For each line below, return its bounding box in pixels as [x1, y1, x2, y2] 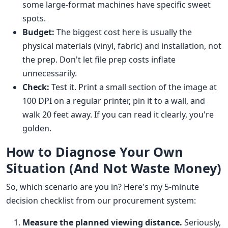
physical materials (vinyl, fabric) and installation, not [22, 40, 221, 52]
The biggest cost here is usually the [54, 26, 192, 38]
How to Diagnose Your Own [6, 143, 183, 161]
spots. [22, 13, 46, 24]
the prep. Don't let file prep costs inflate [22, 54, 176, 66]
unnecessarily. [22, 68, 77, 79]
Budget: [22, 26, 54, 38]
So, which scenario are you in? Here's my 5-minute [6, 181, 199, 193]
